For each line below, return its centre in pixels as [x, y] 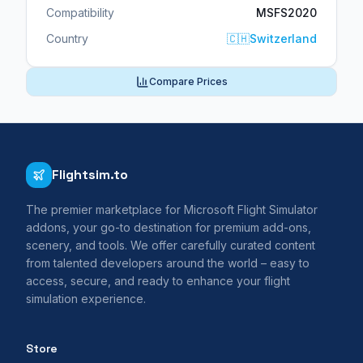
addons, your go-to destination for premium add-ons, [169, 228]
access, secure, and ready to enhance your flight [158, 281]
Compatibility [80, 13]
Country [67, 39]
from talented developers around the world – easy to [168, 263]
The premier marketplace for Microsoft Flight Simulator [172, 210]
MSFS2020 [286, 13]
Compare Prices [188, 82]
